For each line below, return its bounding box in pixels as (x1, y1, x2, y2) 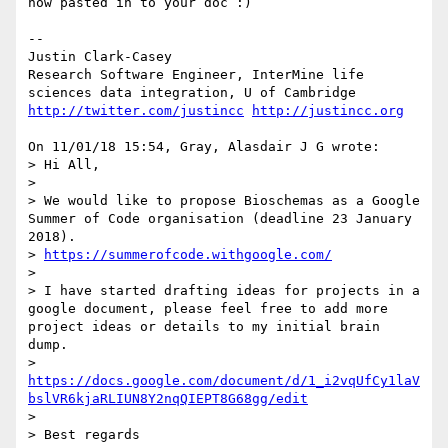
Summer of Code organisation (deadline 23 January (28, 211, 412, 227)
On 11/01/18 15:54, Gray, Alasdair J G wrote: (28, 139, 380, 155)
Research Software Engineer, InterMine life (28, 67, 364, 83)
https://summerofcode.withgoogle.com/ (44, 247, 332, 263)
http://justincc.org (252, 103, 404, 119)
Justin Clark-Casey (28, 49, 172, 65)
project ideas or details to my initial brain (28, 319, 380, 335)
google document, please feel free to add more (28, 301, 388, 317)
